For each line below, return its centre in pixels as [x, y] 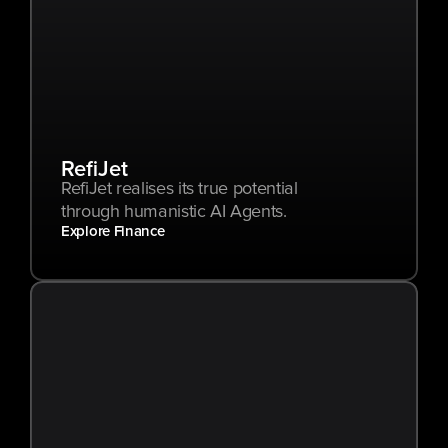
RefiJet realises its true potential [179, 189]
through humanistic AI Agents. [174, 212]
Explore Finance [113, 231]
